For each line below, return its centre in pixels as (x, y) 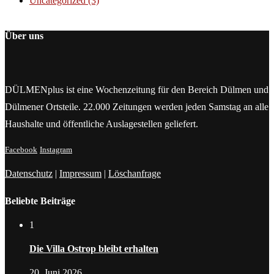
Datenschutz (29, 174)
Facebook (21, 150)
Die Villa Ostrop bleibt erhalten (94, 249)
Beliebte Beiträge (40, 201)
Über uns (24, 36)
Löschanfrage (135, 174)
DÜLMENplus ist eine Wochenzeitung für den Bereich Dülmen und (137, 90)
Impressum (80, 174)
